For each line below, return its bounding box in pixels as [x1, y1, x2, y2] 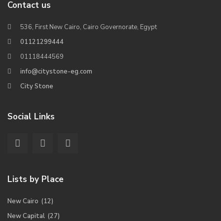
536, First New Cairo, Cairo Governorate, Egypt [20, 23, 157, 32]
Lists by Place [7, 174, 64, 185]
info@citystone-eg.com [20, 67, 92, 76]
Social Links [7, 111, 55, 123]
